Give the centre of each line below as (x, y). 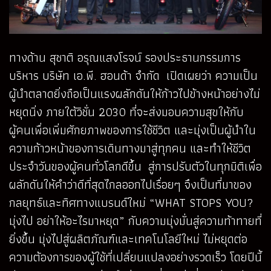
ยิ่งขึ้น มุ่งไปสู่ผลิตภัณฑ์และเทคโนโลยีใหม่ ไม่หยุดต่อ (128, 239)
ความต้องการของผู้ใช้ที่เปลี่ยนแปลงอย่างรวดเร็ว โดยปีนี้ (135, 257)
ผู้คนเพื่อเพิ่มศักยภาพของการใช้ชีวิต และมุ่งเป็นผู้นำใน (132, 130)
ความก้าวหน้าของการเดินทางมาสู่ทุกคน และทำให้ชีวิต (130, 148)
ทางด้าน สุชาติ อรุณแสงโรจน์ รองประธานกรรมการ (125, 57)
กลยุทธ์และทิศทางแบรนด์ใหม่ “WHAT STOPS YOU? (131, 202)
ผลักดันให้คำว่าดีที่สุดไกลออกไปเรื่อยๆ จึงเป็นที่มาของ (130, 184)
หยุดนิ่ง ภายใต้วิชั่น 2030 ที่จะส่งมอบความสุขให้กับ (126, 112)
